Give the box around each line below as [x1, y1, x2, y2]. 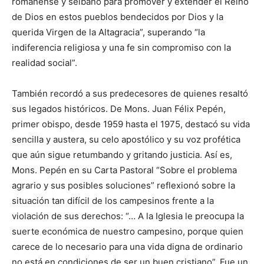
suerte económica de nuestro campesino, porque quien [12, 226, 243, 237]
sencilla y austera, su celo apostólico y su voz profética [12, 134, 240, 146]
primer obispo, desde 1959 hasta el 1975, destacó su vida [12, 118, 250, 130]
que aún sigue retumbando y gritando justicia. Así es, [12, 149, 232, 161]
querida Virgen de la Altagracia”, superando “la [12, 27, 205, 38]
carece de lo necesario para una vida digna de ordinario [12, 241, 243, 253]
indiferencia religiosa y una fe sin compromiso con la [12, 42, 231, 54]
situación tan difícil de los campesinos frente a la [12, 195, 214, 207]
